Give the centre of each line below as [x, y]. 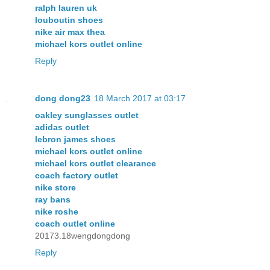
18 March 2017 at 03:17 [140, 98]
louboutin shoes [69, 20]
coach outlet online [75, 223]
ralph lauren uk [66, 8]
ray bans [53, 199]
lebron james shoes [75, 139]
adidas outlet [62, 127]
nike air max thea [70, 32]
